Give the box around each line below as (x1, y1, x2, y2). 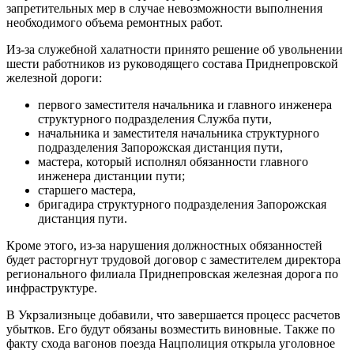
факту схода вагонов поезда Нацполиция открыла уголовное (6, 336, 335, 350)
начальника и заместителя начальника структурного (38, 126, 319, 140)
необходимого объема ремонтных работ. (6, 15, 223, 29)
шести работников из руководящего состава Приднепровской (6, 56, 338, 70)
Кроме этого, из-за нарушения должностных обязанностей (6, 238, 322, 252)
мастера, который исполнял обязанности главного (38, 154, 308, 168)
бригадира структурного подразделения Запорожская (38, 197, 326, 211)
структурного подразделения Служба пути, (38, 111, 272, 126)
